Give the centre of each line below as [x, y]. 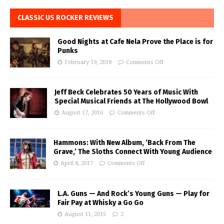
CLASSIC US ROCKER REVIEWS [65, 18]
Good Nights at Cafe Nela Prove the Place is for [135, 42]
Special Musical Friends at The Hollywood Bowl [131, 101]
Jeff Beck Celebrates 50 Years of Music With [126, 92]
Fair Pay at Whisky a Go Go [100, 202]
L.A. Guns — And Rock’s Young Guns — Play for [133, 193]
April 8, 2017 [77, 163]
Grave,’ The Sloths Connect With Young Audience [133, 152]
